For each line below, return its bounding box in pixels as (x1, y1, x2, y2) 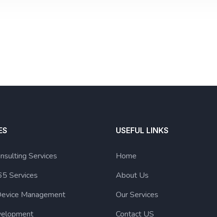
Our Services (116, 189, 158, 200)
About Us (116, 170, 149, 181)
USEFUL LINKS (116, 125, 169, 135)
